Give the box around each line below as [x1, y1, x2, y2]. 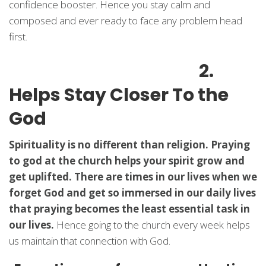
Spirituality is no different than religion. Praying [9, 138, 250, 151]
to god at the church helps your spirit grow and [9, 154, 245, 167]
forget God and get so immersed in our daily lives [9, 186, 256, 199]
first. [9, 30, 27, 43]
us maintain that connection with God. [9, 234, 170, 248]
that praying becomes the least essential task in [9, 202, 250, 216]
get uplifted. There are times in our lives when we [9, 170, 257, 183]
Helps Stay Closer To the [9, 83, 229, 107]
